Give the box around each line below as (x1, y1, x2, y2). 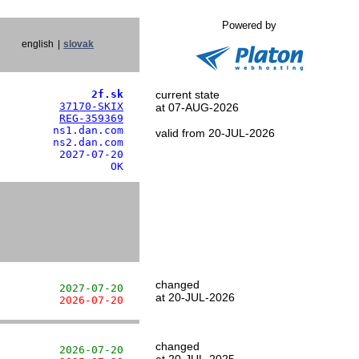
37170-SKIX (59, 100, 123, 112)
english (22, 38, 54, 50)
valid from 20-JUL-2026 (155, 127, 275, 139)
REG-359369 (59, 112, 123, 124)
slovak (63, 38, 94, 50)
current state (155, 88, 220, 101)
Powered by (222, 19, 276, 31)
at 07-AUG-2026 (155, 101, 239, 114)
